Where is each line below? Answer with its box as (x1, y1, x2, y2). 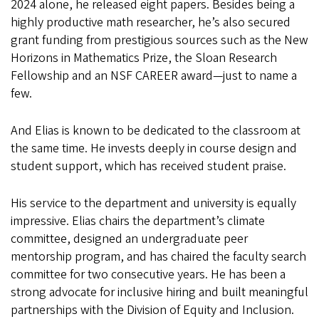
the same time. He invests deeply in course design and (11, 140, 297, 158)
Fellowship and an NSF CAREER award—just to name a (11, 67, 297, 85)
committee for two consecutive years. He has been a (11, 266, 286, 284)
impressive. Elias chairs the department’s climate (11, 212, 265, 231)
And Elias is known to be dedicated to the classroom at (11, 122, 300, 140)
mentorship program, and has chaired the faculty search (11, 248, 306, 266)
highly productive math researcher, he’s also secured (11, 14, 291, 32)
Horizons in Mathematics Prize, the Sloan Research (11, 49, 277, 68)
